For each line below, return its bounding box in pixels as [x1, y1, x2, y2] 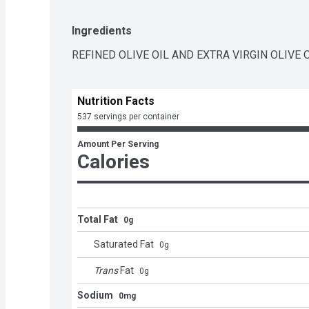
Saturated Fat [94, 239, 154, 250]
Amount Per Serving [77, 139, 159, 150]
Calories [77, 150, 150, 174]
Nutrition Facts [77, 94, 154, 108]
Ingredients [72, 24, 132, 38]
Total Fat [77, 214, 118, 226]
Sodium [77, 290, 113, 301]
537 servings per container [77, 112, 179, 122]
